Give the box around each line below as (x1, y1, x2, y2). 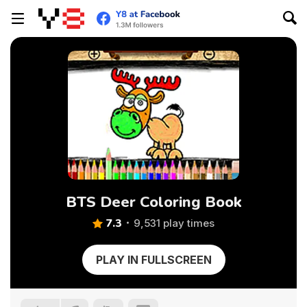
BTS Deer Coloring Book (65, 192, 242, 212)
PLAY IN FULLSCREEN (95, 253, 212, 267)
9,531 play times (134, 217, 214, 230)
